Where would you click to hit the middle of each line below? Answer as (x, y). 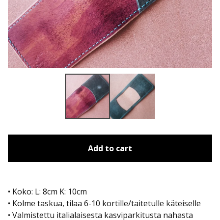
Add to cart (110, 148)
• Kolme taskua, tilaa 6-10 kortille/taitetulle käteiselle (104, 203)
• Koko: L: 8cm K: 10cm (47, 192)
